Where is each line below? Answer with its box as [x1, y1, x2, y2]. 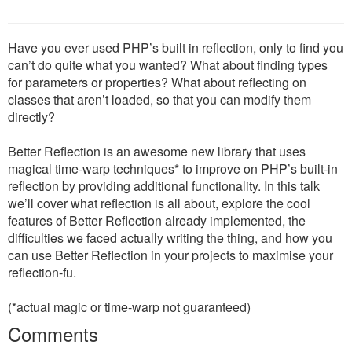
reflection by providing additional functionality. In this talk [8, 177, 320, 195]
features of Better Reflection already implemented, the [8, 211, 306, 229]
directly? [8, 108, 55, 126]
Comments [8, 320, 98, 347]
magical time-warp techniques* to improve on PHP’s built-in [8, 159, 338, 178]
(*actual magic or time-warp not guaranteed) [8, 298, 251, 316]
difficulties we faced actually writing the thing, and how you [8, 229, 332, 247]
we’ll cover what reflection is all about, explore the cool [8, 194, 310, 212]
